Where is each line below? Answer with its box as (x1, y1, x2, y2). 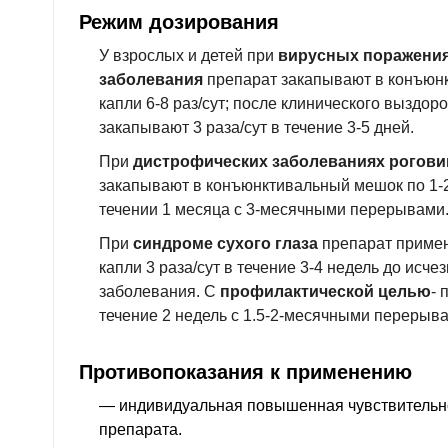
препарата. (99, 420, 182, 438)
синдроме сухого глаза (129, 234, 322, 252)
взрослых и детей (113, 47, 243, 65)
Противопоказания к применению (79, 359, 412, 383)
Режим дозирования (79, 10, 279, 34)
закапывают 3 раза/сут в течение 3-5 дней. (99, 119, 414, 137)
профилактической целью (220, 282, 431, 300)
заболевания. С (99, 282, 220, 300)
